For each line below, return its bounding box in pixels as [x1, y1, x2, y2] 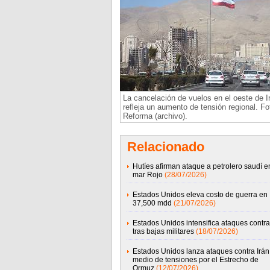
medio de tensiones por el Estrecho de [132, 256, 259, 264]
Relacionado [127, 139, 204, 154]
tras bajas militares [132, 227, 194, 236]
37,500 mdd [132, 199, 172, 207]
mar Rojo [132, 171, 163, 179]
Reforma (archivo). [122, 111, 187, 121]
